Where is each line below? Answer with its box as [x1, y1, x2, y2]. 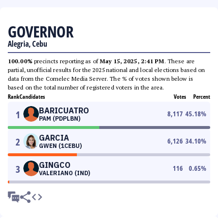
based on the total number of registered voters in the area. [8, 84, 164, 91]
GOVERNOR [8, 21, 73, 42]
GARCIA [39, 133, 69, 143]
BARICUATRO [39, 106, 89, 115]
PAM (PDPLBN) [39, 115, 80, 122]
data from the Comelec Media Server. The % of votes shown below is [8, 75, 193, 82]
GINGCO [39, 160, 71, 170]
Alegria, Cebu [8, 38, 47, 49]
